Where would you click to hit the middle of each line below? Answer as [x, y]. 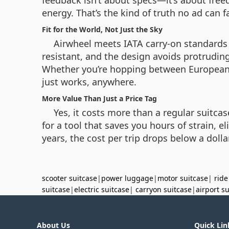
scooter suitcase [70, 178]
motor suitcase [183, 178]
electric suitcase [102, 189]
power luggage [127, 178]
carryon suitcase [164, 189]
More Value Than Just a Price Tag [99, 98]
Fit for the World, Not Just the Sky [102, 29]
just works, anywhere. [89, 82]
